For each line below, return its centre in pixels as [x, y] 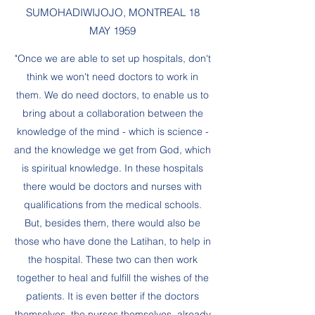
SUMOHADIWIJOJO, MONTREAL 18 [112, 12]
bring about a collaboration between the [112, 113]
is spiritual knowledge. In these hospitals [112, 168]
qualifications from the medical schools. [112, 205]
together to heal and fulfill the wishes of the [112, 278]
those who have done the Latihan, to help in [112, 241]
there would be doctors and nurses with [112, 186]
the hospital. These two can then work [112, 259]
